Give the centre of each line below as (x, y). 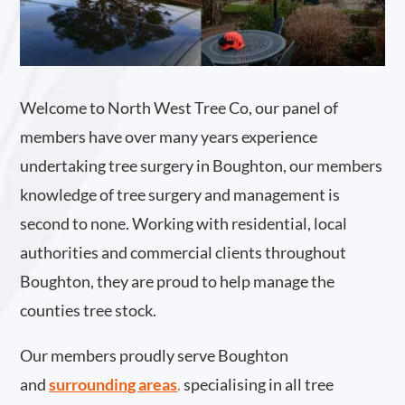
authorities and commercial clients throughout (184, 253)
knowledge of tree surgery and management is (180, 195)
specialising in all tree (259, 385)
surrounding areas (113, 385)
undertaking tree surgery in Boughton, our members (202, 166)
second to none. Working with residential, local (184, 224)
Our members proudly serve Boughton (155, 356)
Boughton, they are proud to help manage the (178, 282)
